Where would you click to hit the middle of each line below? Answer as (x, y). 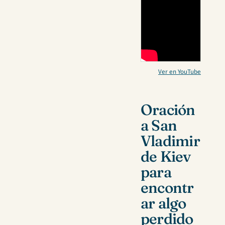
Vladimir (170, 141)
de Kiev (166, 157)
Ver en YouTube (180, 72)
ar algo (163, 203)
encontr (167, 188)
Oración (168, 110)
